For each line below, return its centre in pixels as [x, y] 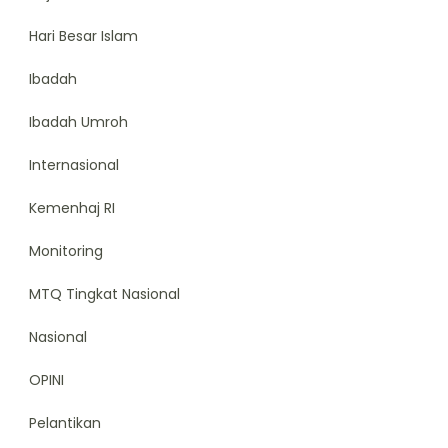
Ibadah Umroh [78, 121]
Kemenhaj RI [72, 207]
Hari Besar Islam [83, 35]
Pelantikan [65, 422]
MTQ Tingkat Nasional [104, 293]
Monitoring [66, 250]
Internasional [74, 164]
